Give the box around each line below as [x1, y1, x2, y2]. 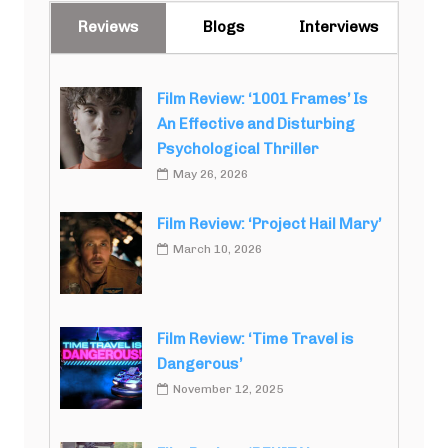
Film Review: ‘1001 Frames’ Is [157, 90, 368, 108]
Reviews [78, 18, 140, 36]
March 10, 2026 [173, 242, 262, 256]
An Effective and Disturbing [157, 115, 355, 133]
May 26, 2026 [173, 167, 248, 181]
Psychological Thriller [157, 140, 319, 158]
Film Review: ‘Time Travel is [157, 330, 354, 348]
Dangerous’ [157, 355, 242, 373]
